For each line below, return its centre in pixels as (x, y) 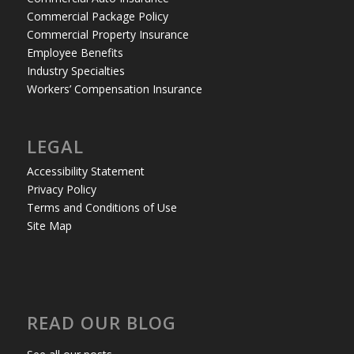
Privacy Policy (61, 190)
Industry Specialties (75, 71)
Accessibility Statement (85, 171)
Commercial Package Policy (97, 17)
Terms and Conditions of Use (102, 208)
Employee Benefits (75, 53)
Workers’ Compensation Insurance (114, 89)
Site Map (49, 226)
